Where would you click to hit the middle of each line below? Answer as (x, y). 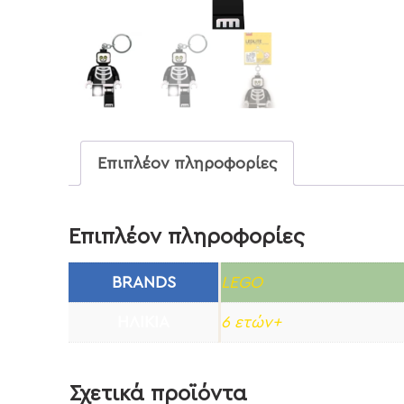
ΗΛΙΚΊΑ (144, 322)
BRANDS (143, 283)
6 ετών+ (252, 322)
